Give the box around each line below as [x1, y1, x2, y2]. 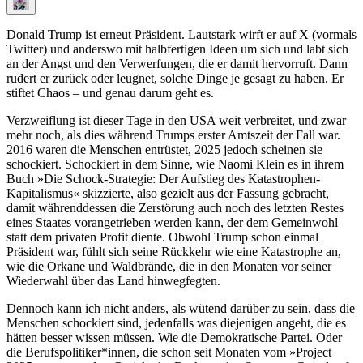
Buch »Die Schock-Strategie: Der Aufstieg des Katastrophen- [6, 172, 320, 186]
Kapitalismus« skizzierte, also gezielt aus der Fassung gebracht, [6, 186, 329, 201]
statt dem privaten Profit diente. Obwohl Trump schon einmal [6, 230, 318, 245]
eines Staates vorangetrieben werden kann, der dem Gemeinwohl [6, 216, 338, 230]
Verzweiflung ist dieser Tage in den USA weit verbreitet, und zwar [6, 113, 346, 128]
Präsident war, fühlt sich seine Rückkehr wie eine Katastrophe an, [6, 245, 341, 259]
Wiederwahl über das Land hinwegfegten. [6, 274, 220, 288]
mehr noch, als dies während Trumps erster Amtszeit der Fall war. [6, 128, 340, 143]
